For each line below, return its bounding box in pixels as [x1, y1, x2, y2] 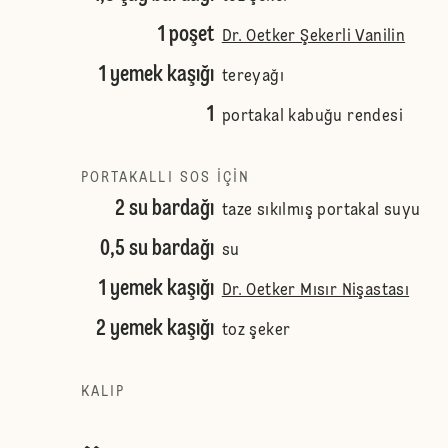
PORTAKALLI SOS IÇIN [80, 171, 251, 185]
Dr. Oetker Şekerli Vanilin [221, 29, 406, 45]
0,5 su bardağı [99, 238, 214, 260]
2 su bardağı [114, 198, 214, 220]
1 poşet [157, 24, 214, 46]
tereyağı [221, 69, 284, 85]
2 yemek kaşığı [95, 318, 214, 340]
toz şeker [221, 323, 291, 339]
